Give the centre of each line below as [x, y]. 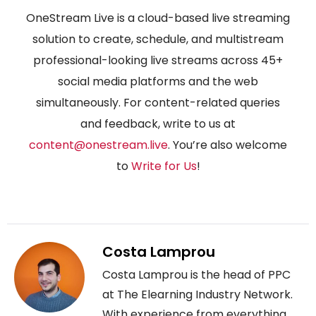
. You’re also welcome [227, 145]
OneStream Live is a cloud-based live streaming [158, 18]
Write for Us [164, 166]
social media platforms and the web [158, 82]
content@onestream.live [98, 145]
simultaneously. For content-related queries [158, 103]
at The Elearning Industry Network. [197, 295]
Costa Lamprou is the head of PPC [196, 275]
